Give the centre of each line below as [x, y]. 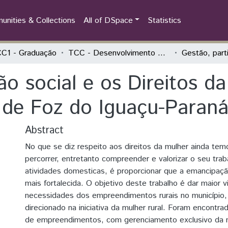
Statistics [165, 20]
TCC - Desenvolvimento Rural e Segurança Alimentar [162, 53]
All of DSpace [108, 20]
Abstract [44, 131]
